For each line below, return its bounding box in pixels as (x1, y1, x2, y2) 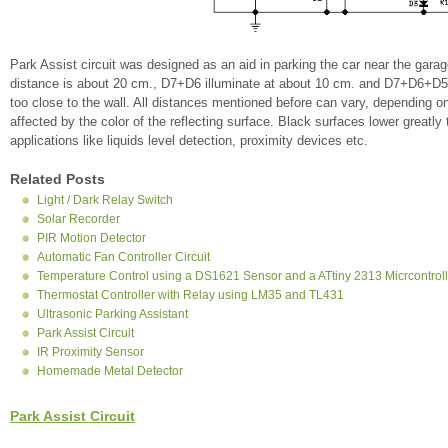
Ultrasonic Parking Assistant (37, 307, 188, 321)
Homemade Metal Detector (37, 364, 183, 378)
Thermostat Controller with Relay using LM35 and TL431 (37, 288, 344, 302)
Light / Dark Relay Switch (37, 193, 173, 207)
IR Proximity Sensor (37, 345, 144, 359)
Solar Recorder (37, 212, 120, 226)
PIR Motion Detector (37, 231, 146, 245)
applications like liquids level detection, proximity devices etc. (10, 133, 368, 148)
